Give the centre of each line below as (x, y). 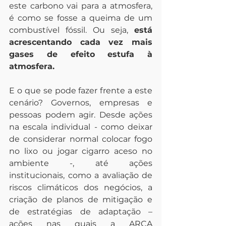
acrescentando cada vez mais (81, 42)
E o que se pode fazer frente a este (81, 91)
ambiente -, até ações (81, 163)
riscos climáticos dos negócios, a (81, 187)
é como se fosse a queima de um (81, 18)
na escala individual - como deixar (81, 127)
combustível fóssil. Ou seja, (72, 30)
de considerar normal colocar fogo (81, 139)
